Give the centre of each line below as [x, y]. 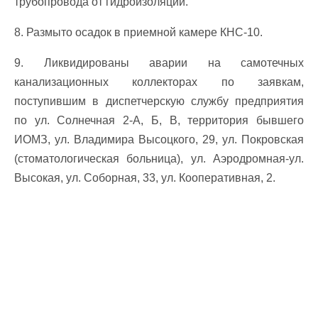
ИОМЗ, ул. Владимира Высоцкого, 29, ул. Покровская [159, 139]
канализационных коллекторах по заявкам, [159, 82]
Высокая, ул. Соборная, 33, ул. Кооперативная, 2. [145, 178]
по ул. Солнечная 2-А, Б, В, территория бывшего [159, 120]
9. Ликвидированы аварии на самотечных [159, 63]
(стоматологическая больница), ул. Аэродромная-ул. [159, 159]
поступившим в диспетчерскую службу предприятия [159, 101]
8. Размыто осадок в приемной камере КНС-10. [138, 32]
